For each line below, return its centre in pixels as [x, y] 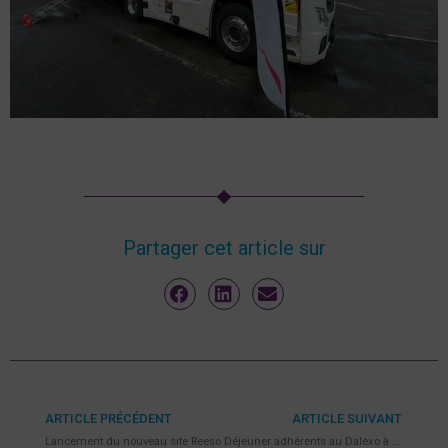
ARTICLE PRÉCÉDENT [108, 419]
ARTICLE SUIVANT [347, 419]
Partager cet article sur [224, 247]
